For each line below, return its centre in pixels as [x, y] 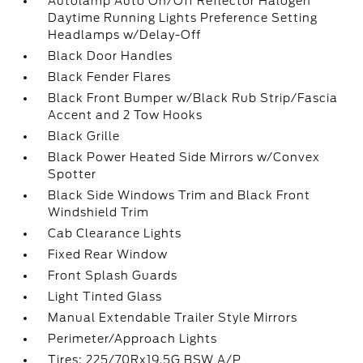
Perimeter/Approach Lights [133, 339]
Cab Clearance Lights [115, 233]
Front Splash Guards [113, 275]
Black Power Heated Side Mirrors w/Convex [184, 157]
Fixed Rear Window [108, 254]
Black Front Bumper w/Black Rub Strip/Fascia [193, 98]
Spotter [73, 174]
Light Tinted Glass [105, 297]
